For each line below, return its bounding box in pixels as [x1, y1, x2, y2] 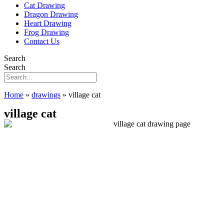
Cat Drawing [24, 1, 65, 9]
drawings [31, 90, 60, 99]
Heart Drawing [24, 19, 71, 27]
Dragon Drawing [24, 10, 78, 18]
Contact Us [24, 37, 59, 45]
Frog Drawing [24, 28, 69, 36]
